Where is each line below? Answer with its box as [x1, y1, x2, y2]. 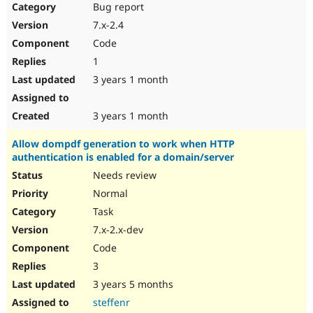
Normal [90, 187, 128, 201]
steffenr [93, 296, 130, 310]
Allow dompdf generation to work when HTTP [12, 137, 235, 151]
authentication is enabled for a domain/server [12, 150, 234, 164]
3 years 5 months [90, 277, 173, 291]
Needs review [90, 168, 156, 182]
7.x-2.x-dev [90, 223, 143, 237]
